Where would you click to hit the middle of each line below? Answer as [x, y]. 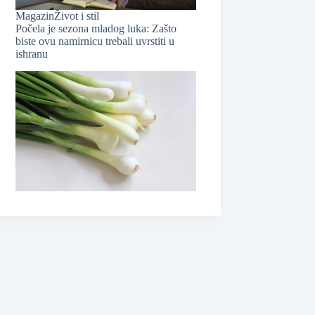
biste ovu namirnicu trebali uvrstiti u [95, 41]
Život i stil [77, 16]
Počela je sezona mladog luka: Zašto [96, 29]
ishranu [32, 54]
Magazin [35, 16]
